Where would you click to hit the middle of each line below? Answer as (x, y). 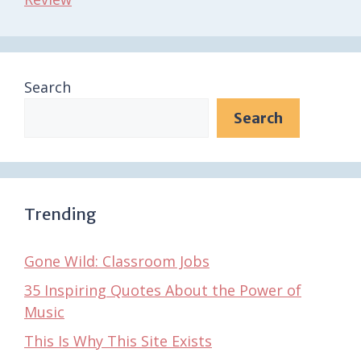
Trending (60, 214)
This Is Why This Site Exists (118, 340)
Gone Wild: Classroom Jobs (117, 261)
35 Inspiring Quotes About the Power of (163, 290)
